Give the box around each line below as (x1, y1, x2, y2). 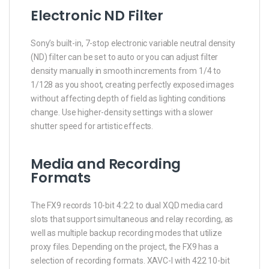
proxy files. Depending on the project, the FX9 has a (31, 242, 219, 252)
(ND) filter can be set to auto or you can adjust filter (31, 52, 219, 62)
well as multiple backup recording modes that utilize (31, 228, 222, 238)
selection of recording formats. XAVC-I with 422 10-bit (31, 256, 230, 266)
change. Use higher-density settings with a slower (31, 107, 214, 118)
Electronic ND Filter (31, 6, 164, 26)
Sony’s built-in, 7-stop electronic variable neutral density (31, 38, 235, 49)
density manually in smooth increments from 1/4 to (31, 66, 222, 76)
